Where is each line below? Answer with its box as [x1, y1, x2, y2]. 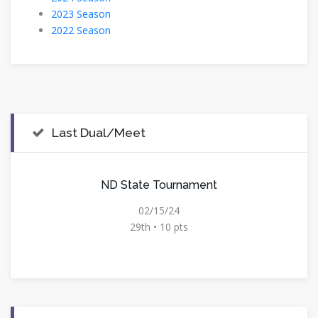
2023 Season [51, 7, 111, 21]
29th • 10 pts [129, 220, 188, 234]
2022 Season [51, 23, 111, 38]
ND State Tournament [100, 178, 217, 192]
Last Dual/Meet [52, 125, 146, 141]
